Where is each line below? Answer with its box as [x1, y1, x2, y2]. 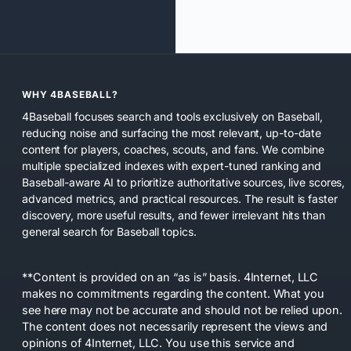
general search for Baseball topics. [22, 224, 197, 238]
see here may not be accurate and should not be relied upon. [22, 302, 343, 317]
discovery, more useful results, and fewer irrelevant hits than [22, 208, 325, 222]
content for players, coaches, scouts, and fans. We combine [22, 142, 325, 156]
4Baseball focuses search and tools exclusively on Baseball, [22, 109, 324, 123]
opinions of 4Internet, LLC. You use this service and [22, 335, 295, 349]
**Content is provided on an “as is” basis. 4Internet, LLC [22, 270, 319, 284]
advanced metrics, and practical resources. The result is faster [22, 191, 338, 205]
